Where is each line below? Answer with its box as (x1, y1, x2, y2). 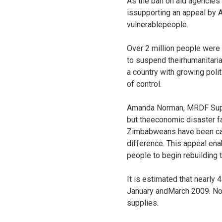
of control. (127, 79, 162, 89)
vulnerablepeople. (127, 20, 188, 29)
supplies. (127, 198, 159, 208)
